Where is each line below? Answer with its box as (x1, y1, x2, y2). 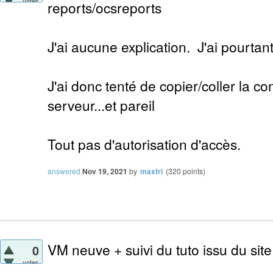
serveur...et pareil (48, 95, 155, 115)
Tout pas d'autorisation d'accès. (48, 134, 241, 154)
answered (48, 166, 80, 177)
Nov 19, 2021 (82, 166, 127, 177)
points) (181, 166, 205, 177)
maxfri (140, 166, 163, 177)
